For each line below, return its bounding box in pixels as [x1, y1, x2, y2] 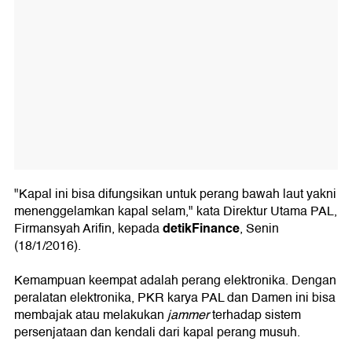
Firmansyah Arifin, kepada [14, 218, 163, 240]
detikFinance [163, 218, 240, 240]
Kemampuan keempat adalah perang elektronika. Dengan [14, 270, 336, 291]
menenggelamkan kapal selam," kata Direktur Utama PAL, [14, 201, 337, 222]
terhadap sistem [209, 305, 301, 326]
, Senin [240, 218, 279, 240]
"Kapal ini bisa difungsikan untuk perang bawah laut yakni [14, 184, 336, 205]
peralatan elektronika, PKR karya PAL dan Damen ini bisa [14, 288, 335, 309]
